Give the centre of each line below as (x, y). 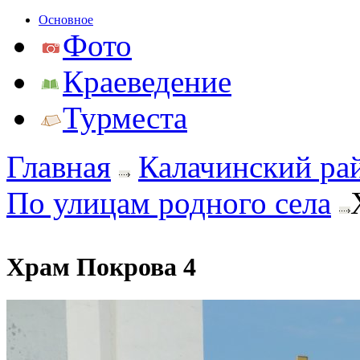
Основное (66, 20)
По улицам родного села (169, 203)
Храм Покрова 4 (101, 267)
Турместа (125, 118)
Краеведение (147, 82)
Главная (59, 167)
